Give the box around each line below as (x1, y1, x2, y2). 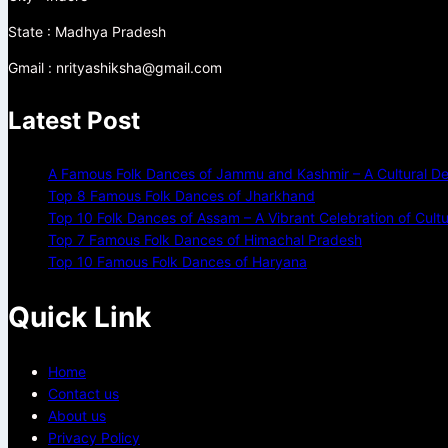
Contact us (48, 385, 119, 403)
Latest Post (8, 105, 140, 135)
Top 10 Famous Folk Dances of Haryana (48, 252, 307, 270)
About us (48, 407, 106, 425)
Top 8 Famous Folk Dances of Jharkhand (48, 186, 315, 204)
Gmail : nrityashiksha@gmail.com (8, 58, 222, 76)
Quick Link (8, 299, 151, 334)
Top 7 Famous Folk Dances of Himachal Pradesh (48, 230, 362, 248)
